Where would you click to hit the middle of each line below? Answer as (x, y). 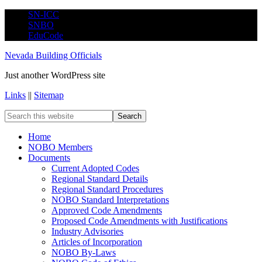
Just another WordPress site (55, 75)
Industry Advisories (87, 231)
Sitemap (49, 95)
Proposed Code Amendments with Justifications (139, 221)
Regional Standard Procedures (107, 189)
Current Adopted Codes (95, 168)
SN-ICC (44, 14)
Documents (49, 158)
